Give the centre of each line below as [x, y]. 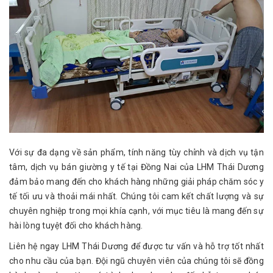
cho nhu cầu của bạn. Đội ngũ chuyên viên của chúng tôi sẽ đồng [136, 261]
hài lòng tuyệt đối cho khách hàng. [76, 226]
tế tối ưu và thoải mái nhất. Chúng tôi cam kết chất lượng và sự [136, 197]
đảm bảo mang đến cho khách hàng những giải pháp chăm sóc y [136, 182]
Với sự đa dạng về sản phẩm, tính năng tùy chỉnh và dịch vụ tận [136, 153]
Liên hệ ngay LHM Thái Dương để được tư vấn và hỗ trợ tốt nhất [136, 246]
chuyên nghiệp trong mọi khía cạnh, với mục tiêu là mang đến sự [136, 211]
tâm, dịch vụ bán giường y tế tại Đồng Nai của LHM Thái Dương [136, 167]
